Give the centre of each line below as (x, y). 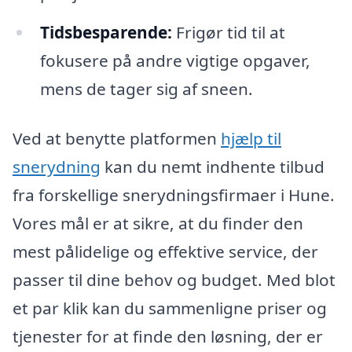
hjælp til (251, 139)
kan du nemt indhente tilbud (213, 167)
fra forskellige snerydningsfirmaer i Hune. (174, 195)
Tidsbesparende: (106, 32)
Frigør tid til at (228, 32)
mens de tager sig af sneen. (146, 88)
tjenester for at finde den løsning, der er (168, 337)
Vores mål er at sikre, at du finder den (158, 224)
